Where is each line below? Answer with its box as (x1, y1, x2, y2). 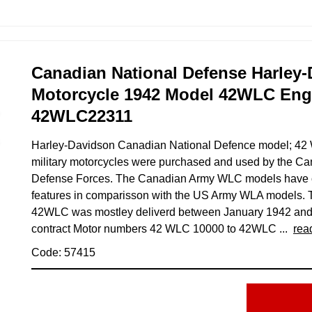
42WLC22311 (31, 106, 132, 125)
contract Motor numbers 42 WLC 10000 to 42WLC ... (31, 222, 293, 235)
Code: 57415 (31, 246, 95, 258)
